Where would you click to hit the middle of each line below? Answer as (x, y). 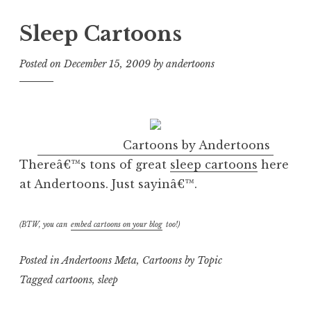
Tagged (37, 280)
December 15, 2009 (107, 64)
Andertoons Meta (99, 260)
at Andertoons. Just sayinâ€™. (108, 184)
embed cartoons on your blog (117, 224)
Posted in (41, 260)
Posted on (42, 64)
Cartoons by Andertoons (196, 145)
